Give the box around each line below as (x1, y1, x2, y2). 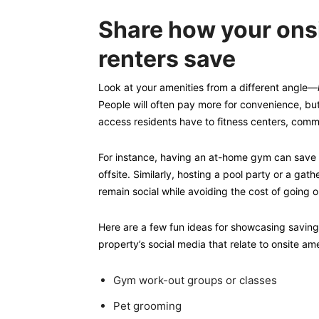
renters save (98, 45, 236, 73)
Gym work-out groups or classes (113, 273, 277, 287)
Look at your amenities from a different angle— (98, 81, 318, 93)
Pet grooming (113, 299, 182, 313)
